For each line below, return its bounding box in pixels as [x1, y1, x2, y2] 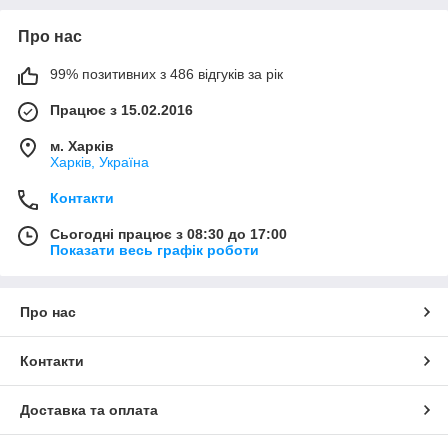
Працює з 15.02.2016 [50, 101, 193, 118]
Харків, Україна [50, 153, 149, 170]
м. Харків [50, 137, 114, 154]
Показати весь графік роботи [50, 241, 259, 258]
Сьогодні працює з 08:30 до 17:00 [50, 225, 287, 242]
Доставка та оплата [20, 401, 158, 418]
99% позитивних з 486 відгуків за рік [50, 65, 283, 82]
